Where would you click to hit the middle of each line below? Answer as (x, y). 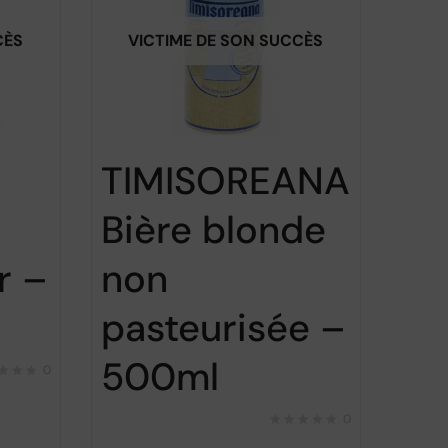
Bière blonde (213, 230)
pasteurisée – (223, 328)
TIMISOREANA (225, 181)
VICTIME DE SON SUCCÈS (226, 40)
